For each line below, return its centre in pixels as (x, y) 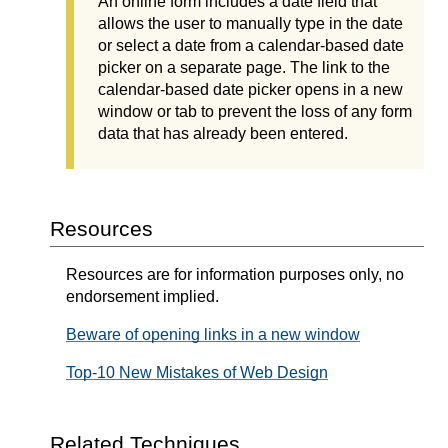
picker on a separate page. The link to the (244, 67)
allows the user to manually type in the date (250, 23)
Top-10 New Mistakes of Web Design (197, 373)
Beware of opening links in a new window (213, 335)
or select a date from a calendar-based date (251, 45)
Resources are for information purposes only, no (235, 275)
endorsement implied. (142, 297)
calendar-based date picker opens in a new (250, 89)
